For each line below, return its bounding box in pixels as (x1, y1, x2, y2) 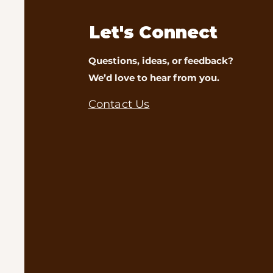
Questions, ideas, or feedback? (88, 54, 233, 66)
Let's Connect (88, 21, 218, 43)
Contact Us (88, 97, 150, 111)
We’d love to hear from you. (88, 71, 219, 83)
